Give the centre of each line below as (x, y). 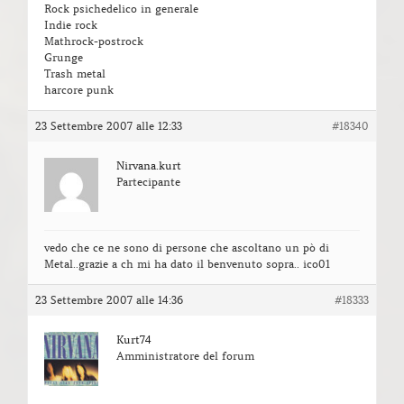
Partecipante (148, 182)
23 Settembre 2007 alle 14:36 (109, 300)
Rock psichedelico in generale (121, 9)
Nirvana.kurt (149, 166)
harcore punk (79, 90)
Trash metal (75, 74)
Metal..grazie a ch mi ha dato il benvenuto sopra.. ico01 (187, 264)
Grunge (64, 58)
